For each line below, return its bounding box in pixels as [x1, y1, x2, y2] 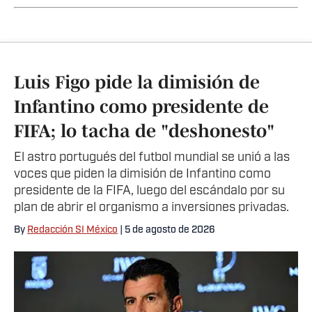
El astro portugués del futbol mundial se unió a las [14, 151, 290, 165]
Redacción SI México [27, 225, 118, 236]
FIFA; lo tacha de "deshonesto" [14, 120, 274, 141]
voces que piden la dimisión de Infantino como [14, 168, 271, 182]
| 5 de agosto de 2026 [118, 225, 215, 236]
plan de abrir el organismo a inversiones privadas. [14, 201, 289, 215]
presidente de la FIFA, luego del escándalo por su [14, 185, 285, 198]
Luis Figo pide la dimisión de [14, 72, 260, 93]
